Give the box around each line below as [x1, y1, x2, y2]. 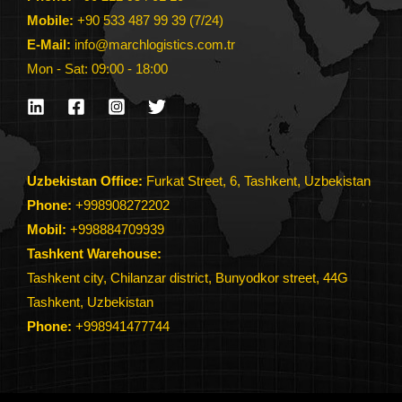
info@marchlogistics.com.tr [74, 37, 235, 52]
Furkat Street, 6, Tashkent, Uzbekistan [143, 174, 371, 189]
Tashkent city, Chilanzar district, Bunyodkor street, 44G [27, 271, 348, 286]
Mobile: [27, 13, 74, 28]
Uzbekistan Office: [27, 174, 143, 189]
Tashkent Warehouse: [27, 247, 162, 262]
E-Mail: [27, 37, 74, 52]
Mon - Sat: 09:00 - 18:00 [27, 61, 168, 76]
